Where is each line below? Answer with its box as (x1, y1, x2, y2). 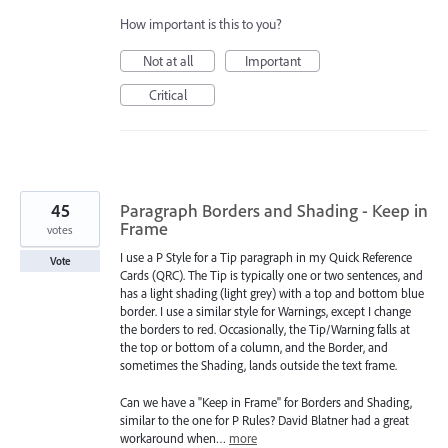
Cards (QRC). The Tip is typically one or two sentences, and (120, 267, 423, 284)
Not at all (142, 52, 193, 71)
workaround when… (120, 429, 229, 446)
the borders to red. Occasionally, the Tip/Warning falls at (120, 321, 410, 338)
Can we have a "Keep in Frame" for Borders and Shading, (120, 393, 412, 410)
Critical (148, 86, 187, 105)
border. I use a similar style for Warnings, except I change (120, 303, 411, 320)
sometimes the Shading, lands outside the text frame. (120, 357, 397, 374)
